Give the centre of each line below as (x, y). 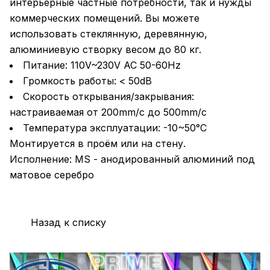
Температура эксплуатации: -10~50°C (115, 128)
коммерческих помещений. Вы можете (105, 18)
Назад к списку (68, 222)
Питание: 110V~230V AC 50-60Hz (102, 65)
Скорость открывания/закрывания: (108, 97)
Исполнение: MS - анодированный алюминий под (132, 159)
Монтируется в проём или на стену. (98, 144)
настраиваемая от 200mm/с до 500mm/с (108, 112)
